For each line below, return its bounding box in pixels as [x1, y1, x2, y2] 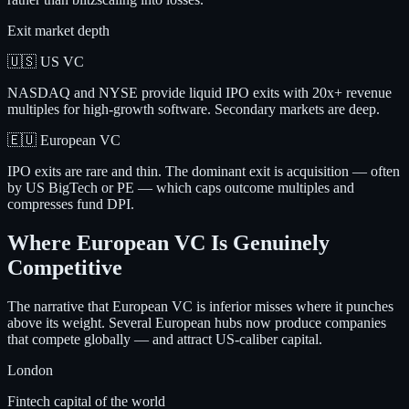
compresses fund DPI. [7, 196, 134, 213]
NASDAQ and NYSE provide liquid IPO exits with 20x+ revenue [7, 85, 392, 101]
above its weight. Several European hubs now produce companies [7, 315, 386, 331]
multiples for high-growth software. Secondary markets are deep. [7, 101, 380, 118]
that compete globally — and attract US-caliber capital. [7, 331, 322, 348]
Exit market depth [7, 23, 110, 39]
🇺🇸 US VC [7, 54, 84, 70]
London [7, 362, 53, 379]
